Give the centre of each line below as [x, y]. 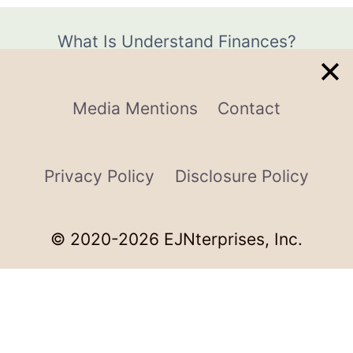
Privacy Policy [100, 176]
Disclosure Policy [242, 176]
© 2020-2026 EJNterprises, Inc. [176, 239]
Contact [249, 109]
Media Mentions [135, 109]
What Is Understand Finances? [176, 41]
